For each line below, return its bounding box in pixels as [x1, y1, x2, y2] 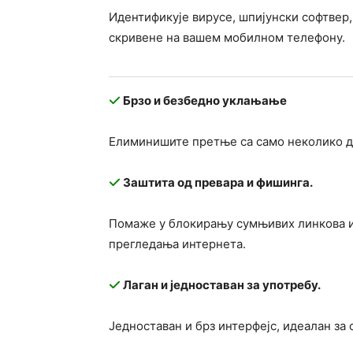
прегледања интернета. [109, 236, 246, 251]
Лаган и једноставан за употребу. [121, 277, 321, 292]
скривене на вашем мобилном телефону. [109, 30, 345, 45]
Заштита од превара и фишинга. [121, 175, 313, 190]
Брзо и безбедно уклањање [121, 93, 287, 108]
